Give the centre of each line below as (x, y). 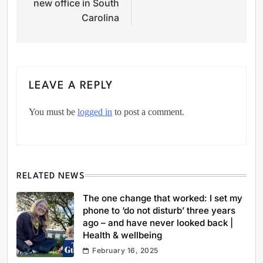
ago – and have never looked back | (158, 223)
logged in (95, 112)
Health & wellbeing (122, 235)
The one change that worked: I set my (163, 198)
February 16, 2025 (125, 251)
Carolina (100, 18)
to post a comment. (148, 112)
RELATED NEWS (51, 177)
